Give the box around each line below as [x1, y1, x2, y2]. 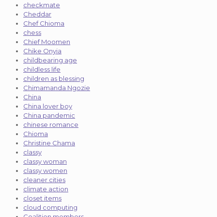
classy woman [23, 157, 67, 165]
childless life [23, 65, 61, 73]
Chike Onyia [23, 46, 62, 55]
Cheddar [23, 10, 51, 18]
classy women [23, 166, 67, 174]
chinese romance [23, 120, 78, 128]
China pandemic [23, 111, 75, 119]
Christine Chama [23, 139, 75, 147]
